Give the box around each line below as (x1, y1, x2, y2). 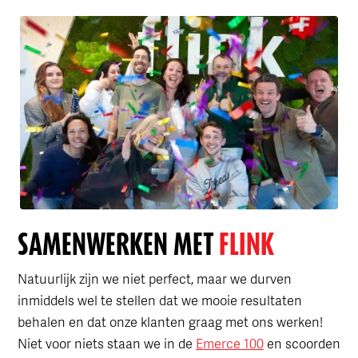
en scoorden (263, 333, 340, 352)
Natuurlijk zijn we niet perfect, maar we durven (17, 268, 292, 288)
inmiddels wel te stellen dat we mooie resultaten (17, 290, 302, 309)
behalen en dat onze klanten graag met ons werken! (17, 312, 323, 331)
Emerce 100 (195, 333, 264, 352)
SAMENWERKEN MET (17, 227, 213, 261)
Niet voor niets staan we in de (17, 333, 196, 352)
